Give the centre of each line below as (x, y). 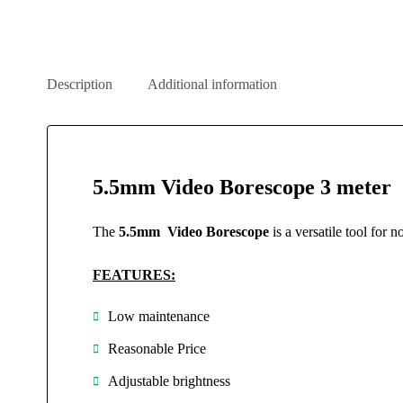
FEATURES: (134, 275)
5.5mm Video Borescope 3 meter (242, 187)
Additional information (212, 84)
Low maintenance (159, 316)
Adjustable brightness (169, 381)
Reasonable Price (157, 349)
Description (80, 84)
